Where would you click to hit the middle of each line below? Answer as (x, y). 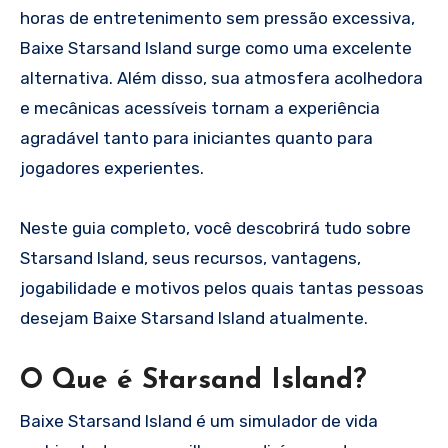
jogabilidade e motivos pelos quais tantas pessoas (222, 288)
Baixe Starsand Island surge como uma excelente (216, 48)
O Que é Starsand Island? (193, 381)
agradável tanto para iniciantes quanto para (196, 138)
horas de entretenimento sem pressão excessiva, (217, 18)
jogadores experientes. (112, 168)
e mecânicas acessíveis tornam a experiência (200, 108)
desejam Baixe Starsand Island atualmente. (194, 318)
